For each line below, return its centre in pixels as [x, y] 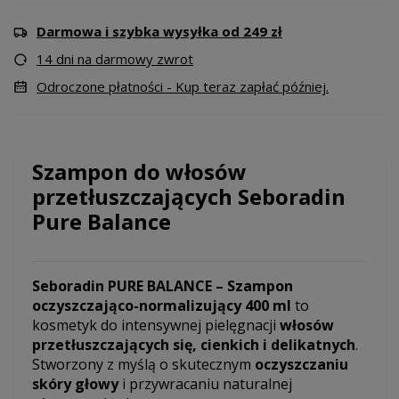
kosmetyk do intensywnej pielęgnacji [156, 326]
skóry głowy [75, 384]
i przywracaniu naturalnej [205, 384]
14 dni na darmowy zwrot [115, 59]
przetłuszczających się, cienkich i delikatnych [194, 345]
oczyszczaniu [301, 365]
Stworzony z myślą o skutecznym [143, 365]
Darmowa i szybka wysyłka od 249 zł [159, 32]
